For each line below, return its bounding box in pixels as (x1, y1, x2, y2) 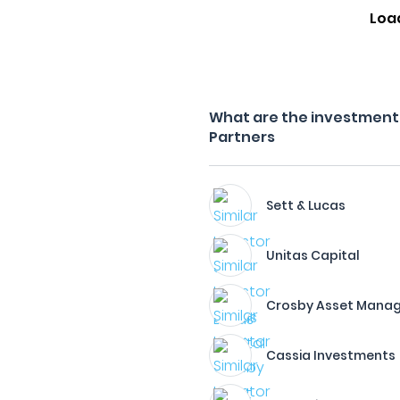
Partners (209, 127, 276, 147)
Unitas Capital (266, 246, 361, 264)
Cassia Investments (266, 346, 396, 364)
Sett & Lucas (266, 196, 346, 214)
